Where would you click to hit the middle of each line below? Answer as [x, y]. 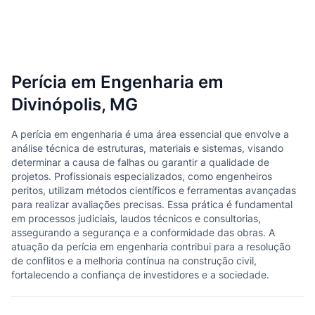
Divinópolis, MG [75, 104]
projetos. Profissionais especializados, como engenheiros [142, 176]
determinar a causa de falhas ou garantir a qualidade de [140, 162]
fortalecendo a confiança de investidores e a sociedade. [140, 275]
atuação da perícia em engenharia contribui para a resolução [151, 246]
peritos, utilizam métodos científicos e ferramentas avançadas [154, 190]
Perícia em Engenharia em [117, 82]
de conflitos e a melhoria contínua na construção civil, [134, 261]
